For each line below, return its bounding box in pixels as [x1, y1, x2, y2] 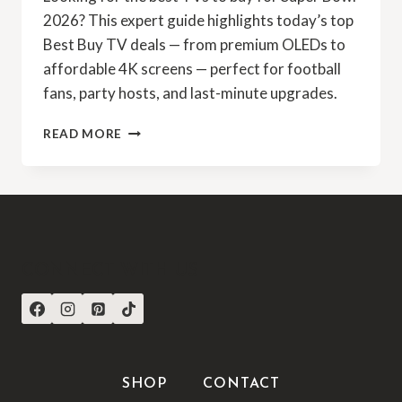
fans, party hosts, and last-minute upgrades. [43, 83, 337, 103]
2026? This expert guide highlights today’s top [43, 11, 354, 31]
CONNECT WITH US [22, 262, 198, 281]
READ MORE [43, 127, 123, 142]
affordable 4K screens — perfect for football [43, 59, 341, 79]
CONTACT [203, 376, 280, 391]
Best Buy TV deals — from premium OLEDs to [43, 35, 345, 55]
